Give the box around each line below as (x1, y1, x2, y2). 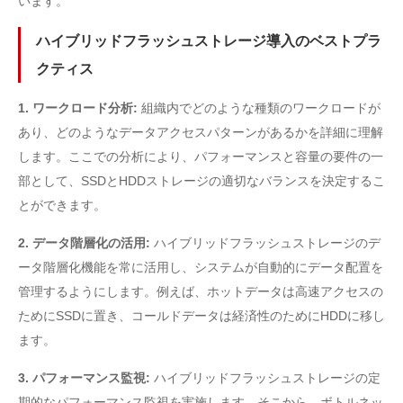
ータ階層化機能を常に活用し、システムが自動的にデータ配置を (18, 260, 383, 274)
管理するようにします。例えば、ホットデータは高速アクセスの (18, 284, 383, 299)
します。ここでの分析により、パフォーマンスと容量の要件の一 (18, 149, 383, 164)
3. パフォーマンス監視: (18, 371, 154, 385)
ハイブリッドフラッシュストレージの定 (154, 371, 381, 385)
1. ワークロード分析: (18, 101, 141, 115)
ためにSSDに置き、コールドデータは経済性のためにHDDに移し (18, 309, 385, 323)
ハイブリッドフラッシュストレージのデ (154, 236, 381, 250)
